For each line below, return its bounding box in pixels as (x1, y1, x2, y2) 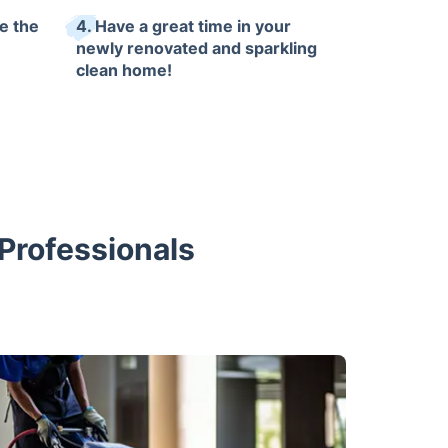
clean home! (76, 60, 172, 81)
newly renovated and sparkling (76, 38, 317, 59)
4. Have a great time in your (76, 16, 291, 37)
